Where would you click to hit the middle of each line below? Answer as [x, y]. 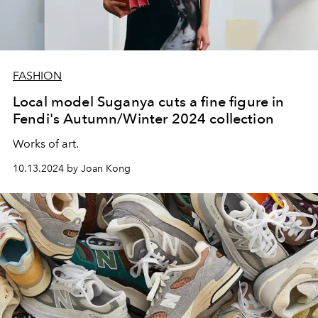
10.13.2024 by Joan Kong [72, 169]
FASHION [37, 76]
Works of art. [46, 144]
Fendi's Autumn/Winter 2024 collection [143, 119]
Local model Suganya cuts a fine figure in [149, 102]
